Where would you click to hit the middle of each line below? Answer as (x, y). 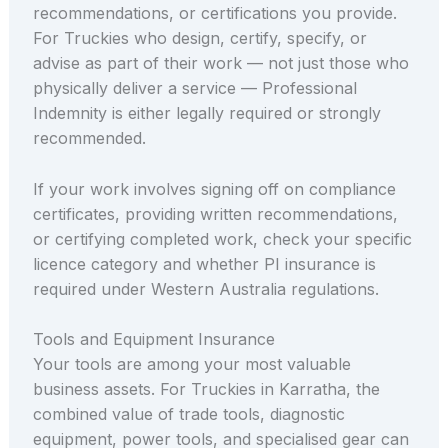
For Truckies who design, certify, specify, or (199, 38)
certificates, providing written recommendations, (215, 213)
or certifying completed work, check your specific (222, 238)
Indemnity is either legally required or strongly (206, 113)
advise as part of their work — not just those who (220, 63)
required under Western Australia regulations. (205, 288)
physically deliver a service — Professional (194, 88)
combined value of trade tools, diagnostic (188, 414)
